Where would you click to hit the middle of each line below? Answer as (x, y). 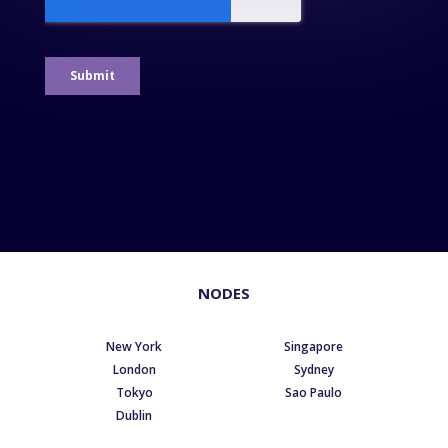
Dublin (134, 416)
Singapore (314, 347)
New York (134, 347)
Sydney (313, 370)
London (134, 370)
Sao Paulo (314, 393)
